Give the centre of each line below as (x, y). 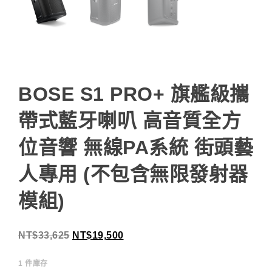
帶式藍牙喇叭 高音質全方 (130, 121)
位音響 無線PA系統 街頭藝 (136, 148)
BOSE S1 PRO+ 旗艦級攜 (134, 94)
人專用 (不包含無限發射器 (133, 175)
